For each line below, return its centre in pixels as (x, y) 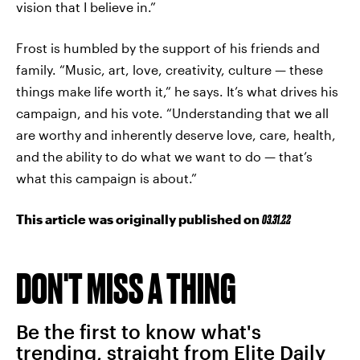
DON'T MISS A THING (126, 288)
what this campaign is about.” (106, 178)
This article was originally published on (139, 219)
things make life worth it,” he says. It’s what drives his (177, 91)
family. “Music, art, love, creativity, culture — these (170, 70)
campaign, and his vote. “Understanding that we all (172, 113)
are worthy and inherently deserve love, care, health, (176, 135)
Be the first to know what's (139, 331)
